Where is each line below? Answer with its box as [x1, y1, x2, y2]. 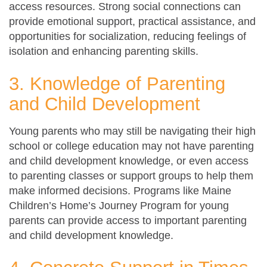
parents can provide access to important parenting [9, 214, 247, 226]
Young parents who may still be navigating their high [9, 125, 256, 137]
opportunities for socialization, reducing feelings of [9, 30, 246, 42]
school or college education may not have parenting [9, 139, 254, 152]
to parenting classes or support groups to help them [9, 169, 253, 182]
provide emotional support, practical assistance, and [9, 15, 256, 27]
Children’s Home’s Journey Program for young [9, 199, 229, 212]
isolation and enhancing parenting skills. [9, 45, 198, 57]
